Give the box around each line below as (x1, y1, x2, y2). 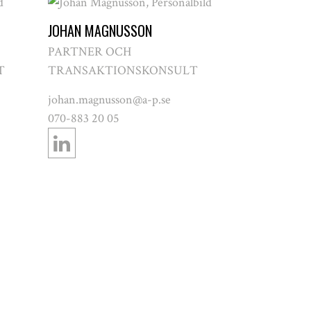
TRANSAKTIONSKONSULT (47, 62, 198, 78)
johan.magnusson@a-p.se (47, 91, 171, 108)
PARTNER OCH (47, 43, 131, 60)
